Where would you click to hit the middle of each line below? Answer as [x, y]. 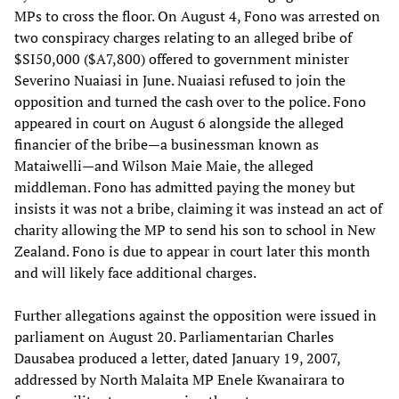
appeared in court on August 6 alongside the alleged [179, 122]
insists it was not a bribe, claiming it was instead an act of [198, 208]
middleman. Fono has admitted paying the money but [185, 187]
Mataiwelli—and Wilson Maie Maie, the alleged [164, 165]
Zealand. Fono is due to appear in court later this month [192, 251]
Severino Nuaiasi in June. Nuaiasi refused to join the [180, 80]
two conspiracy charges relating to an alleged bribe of [183, 37]
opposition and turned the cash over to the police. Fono [190, 101]
